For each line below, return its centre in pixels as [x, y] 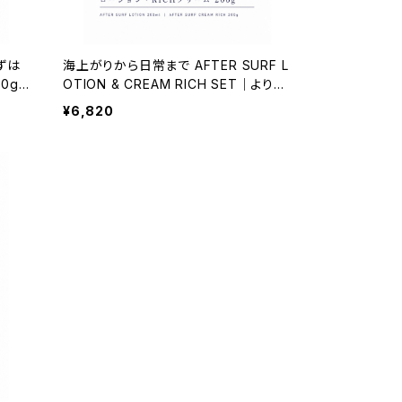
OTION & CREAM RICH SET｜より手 [175, 84]
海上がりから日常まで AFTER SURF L [176, 65]
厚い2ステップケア [116, 103]
